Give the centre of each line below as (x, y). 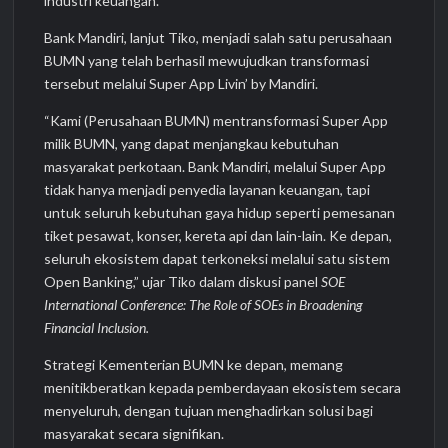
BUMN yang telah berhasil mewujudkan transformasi (207, 60)
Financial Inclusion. (97, 327)
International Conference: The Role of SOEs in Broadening (204, 304)
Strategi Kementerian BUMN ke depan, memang (194, 364)
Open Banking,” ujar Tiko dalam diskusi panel (183, 281)
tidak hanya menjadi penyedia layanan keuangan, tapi (207, 189)
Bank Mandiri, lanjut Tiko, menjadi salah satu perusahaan (218, 37)
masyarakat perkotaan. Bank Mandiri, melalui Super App (215, 166)
